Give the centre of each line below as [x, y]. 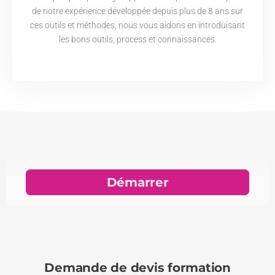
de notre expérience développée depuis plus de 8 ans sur [137, 11]
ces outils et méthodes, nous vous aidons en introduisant [137, 25]
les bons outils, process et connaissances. [137, 39]
